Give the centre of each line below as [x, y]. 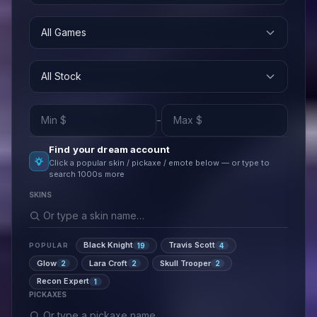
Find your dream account [109, 149]
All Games [64, 32]
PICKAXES [48, 294]
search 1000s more [87, 174]
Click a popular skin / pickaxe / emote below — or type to [159, 163]
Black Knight [108, 245]
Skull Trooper [185, 263]
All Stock [61, 76]
